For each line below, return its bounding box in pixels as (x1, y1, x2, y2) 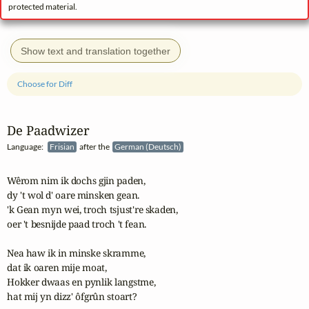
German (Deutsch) (114, 141, 183, 152)
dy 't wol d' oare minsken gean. (7, 188, 140, 201)
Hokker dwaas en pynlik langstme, (7, 275, 156, 288)
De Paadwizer (7, 121, 90, 139)
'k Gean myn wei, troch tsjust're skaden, (7, 202, 178, 216)
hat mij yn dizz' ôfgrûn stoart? (7, 289, 137, 303)
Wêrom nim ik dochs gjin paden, (7, 173, 146, 187)
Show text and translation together (21, 45, 170, 57)
